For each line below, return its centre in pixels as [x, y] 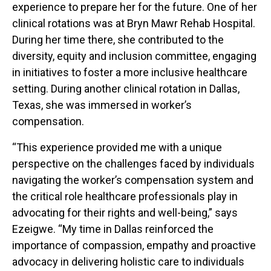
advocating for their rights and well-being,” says [125, 213]
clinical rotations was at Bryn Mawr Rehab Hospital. [134, 24]
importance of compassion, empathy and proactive [134, 246]
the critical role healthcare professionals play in [125, 197]
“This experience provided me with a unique [117, 148]
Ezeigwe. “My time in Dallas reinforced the [113, 229]
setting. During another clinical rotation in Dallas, [126, 89]
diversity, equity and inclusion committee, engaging [134, 56]
